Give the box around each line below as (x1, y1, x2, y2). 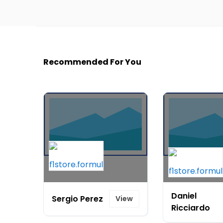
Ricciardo (171, 202, 210, 214)
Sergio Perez (52, 193, 103, 205)
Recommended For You (43, 56, 141, 68)
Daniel (171, 190, 197, 202)
